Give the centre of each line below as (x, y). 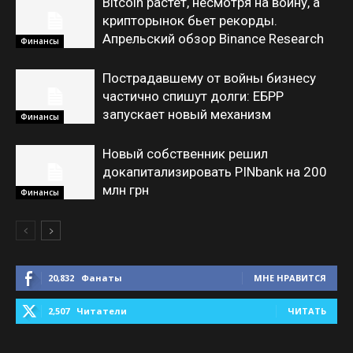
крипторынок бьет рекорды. (190, 20)
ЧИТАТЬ (307, 311)
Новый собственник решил (185, 154)
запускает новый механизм (187, 114)
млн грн (126, 190)
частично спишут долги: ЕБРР (193, 96)
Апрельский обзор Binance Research (213, 39)
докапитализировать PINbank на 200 (215, 172)
